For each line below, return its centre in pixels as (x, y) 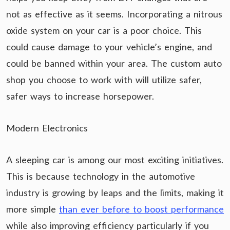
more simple (33, 209)
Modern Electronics (47, 128)
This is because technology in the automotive (101, 176)
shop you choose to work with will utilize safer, (104, 80)
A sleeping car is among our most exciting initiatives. (115, 160)
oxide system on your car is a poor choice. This (104, 31)
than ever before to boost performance (141, 209)
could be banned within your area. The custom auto (114, 63)
